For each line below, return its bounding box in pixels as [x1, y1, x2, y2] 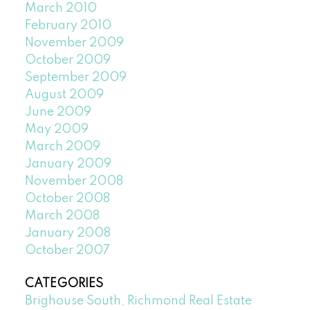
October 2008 [24, 192, 110, 206]
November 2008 [24, 175, 123, 188]
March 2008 [24, 210, 100, 223]
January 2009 [24, 158, 111, 171]
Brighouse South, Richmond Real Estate [24, 294, 252, 307]
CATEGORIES [24, 277, 103, 290]
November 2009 [24, 37, 124, 50]
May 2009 [24, 123, 89, 136]
